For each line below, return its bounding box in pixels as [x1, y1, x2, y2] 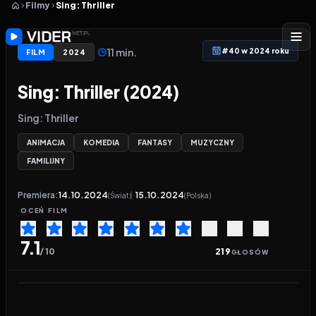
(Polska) [184, 191, 211, 200]
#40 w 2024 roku [221, 47, 289, 55]
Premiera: [18, 190, 59, 200]
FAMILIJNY [27, 157, 65, 165]
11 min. [107, 46, 137, 59]
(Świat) [108, 191, 131, 200]
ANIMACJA [27, 138, 65, 147]
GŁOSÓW [231, 248, 269, 256]
